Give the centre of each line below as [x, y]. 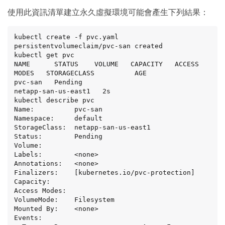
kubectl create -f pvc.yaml [66, 37]
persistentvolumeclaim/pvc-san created [88, 46]
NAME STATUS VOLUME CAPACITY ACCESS [106, 64]
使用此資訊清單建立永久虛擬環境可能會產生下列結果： [108, 12]
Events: [28, 217]
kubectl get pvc [44, 55]
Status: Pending [58, 136]
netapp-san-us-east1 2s [62, 91]
